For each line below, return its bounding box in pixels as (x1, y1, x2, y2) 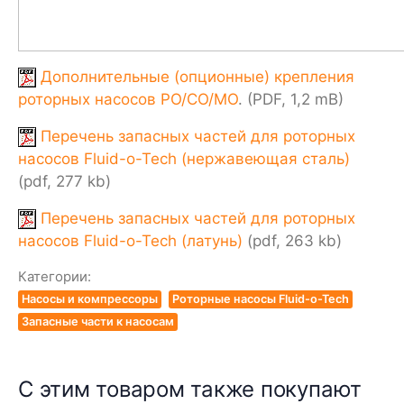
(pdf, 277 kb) (18, 171, 111, 190)
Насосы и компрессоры (22, 291, 158, 306)
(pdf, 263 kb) (243, 231, 342, 250)
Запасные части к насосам (22, 314, 174, 328)
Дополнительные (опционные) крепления (41, 67, 354, 86)
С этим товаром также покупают (18, 375, 363, 402)
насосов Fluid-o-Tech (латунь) (18, 231, 243, 250)
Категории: (18, 267, 91, 285)
